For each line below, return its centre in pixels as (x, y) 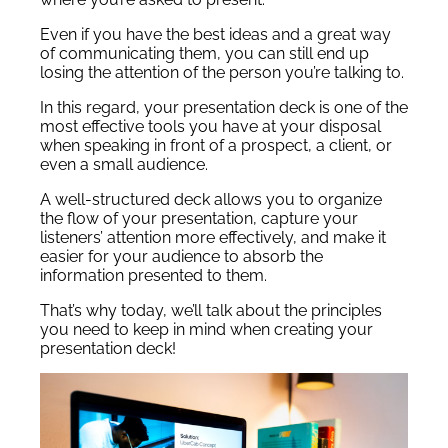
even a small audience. (124, 164)
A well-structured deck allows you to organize (211, 199)
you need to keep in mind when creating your (206, 329)
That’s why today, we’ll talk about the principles (211, 310)
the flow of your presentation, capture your (199, 218)
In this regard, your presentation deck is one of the (224, 107)
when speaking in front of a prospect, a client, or (216, 145)
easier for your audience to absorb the (181, 256)
